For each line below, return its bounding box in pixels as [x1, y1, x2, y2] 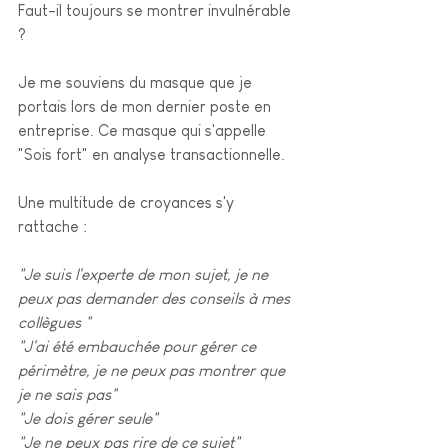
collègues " [18, 314, 91, 331]
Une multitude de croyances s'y [18, 194, 238, 211]
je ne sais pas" [18, 386, 117, 403]
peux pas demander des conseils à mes [18, 290, 294, 307]
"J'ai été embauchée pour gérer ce [18, 338, 260, 355]
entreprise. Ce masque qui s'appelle [18, 122, 270, 139]
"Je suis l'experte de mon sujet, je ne [18, 266, 272, 283]
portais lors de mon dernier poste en [18, 98, 275, 115]
